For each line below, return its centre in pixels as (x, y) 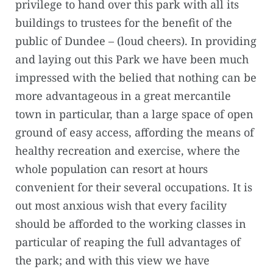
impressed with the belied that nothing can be (136, 78)
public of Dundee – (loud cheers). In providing (136, 41)
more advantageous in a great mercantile (123, 96)
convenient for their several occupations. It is (134, 187)
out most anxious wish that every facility (121, 206)
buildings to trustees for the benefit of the (124, 23)
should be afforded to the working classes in (131, 224)
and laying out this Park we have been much (132, 59)
